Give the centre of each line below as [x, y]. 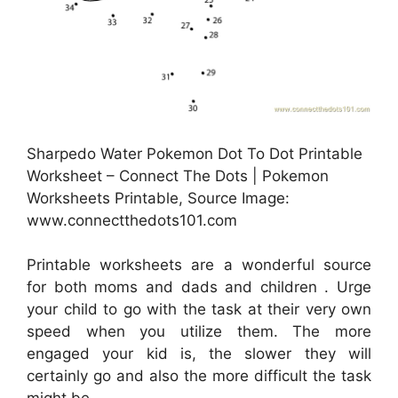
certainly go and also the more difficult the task [199, 376]
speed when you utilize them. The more [199, 332]
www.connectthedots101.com [132, 220]
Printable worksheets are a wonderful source [199, 265]
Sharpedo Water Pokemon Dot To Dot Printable [195, 153]
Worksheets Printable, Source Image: [158, 198]
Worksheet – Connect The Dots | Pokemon [178, 175]
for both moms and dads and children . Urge [199, 287]
